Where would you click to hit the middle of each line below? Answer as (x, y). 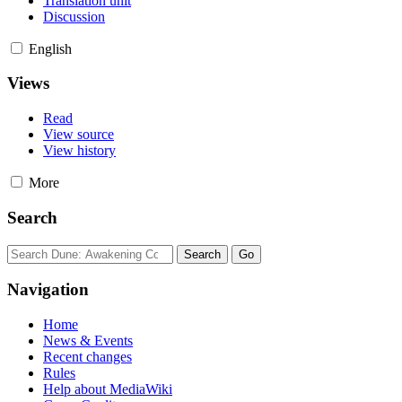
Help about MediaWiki (108, 389)
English (50, 48)
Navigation (48, 290)
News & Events (88, 340)
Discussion (74, 16)
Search (32, 217)
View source (79, 135)
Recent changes (87, 356)
